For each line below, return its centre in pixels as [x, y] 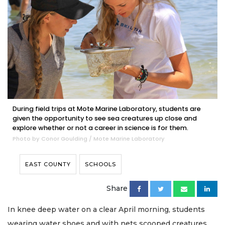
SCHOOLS [100, 164]
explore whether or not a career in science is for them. [100, 128]
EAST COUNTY [48, 164]
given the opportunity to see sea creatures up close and [105, 118]
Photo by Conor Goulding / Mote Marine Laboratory [89, 138]
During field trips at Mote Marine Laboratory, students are [107, 108]
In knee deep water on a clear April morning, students [106, 209]
